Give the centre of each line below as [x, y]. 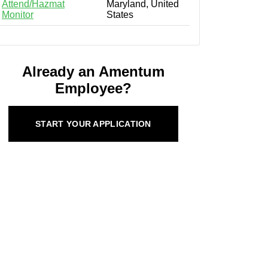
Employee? [93, 88]
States [120, 14]
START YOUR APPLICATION [93, 124]
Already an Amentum [93, 71]
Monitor [18, 14]
